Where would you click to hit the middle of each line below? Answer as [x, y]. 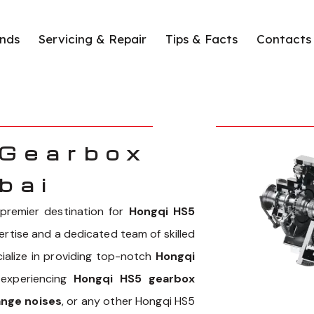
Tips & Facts [202, 39]
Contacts [284, 39]
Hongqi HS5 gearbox [134, 279]
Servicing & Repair [93, 39]
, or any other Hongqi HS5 [129, 301]
